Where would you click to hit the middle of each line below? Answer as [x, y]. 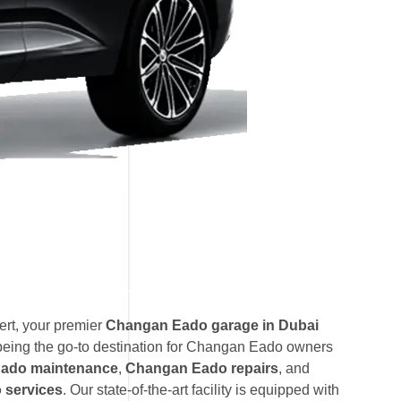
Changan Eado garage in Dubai [212, 325]
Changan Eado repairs [202, 368]
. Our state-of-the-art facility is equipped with [201, 390]
